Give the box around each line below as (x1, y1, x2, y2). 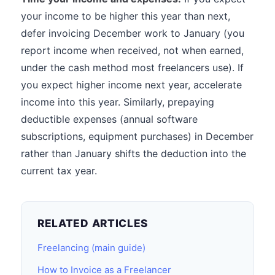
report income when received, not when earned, (21, 44, 244, 56)
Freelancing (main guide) (37, 242, 145, 254)
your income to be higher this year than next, (21, 10, 230, 22)
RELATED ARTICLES (37, 217, 149, 230)
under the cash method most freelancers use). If (21, 61, 244, 74)
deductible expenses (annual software (21, 113, 198, 125)
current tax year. (21, 165, 97, 177)
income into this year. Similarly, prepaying (21, 96, 214, 108)
